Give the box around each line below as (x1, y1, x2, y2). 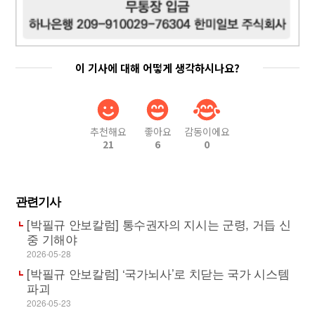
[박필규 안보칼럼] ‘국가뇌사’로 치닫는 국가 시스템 (27, 264, 290, 282)
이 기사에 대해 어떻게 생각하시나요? (75, 60, 240, 75)
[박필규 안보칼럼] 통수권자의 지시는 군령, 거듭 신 (27, 214, 291, 233)
